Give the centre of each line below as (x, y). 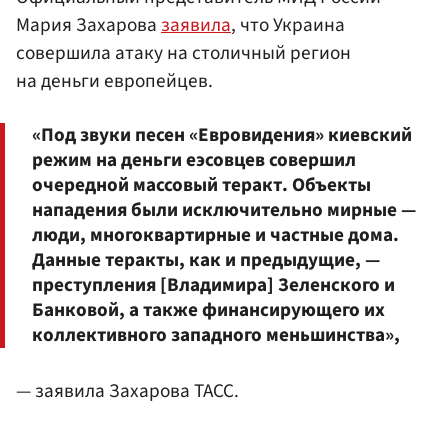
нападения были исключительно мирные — (224, 210)
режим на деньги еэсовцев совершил (194, 160)
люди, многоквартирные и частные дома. (215, 235)
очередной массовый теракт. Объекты (201, 185)
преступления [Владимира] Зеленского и (213, 285)
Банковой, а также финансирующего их (208, 310)
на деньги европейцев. (114, 80)
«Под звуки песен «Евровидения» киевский (222, 135)
